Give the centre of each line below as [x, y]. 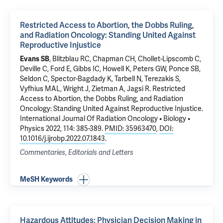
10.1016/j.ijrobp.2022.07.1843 [62, 139]
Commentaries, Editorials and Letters [77, 153]
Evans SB [35, 59]
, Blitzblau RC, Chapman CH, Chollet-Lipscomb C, [125, 59]
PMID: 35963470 [130, 129]
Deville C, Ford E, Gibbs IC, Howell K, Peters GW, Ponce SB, [110, 69]
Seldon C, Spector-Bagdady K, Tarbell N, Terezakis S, [100, 79]
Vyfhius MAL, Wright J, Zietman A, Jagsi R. [86, 89]
